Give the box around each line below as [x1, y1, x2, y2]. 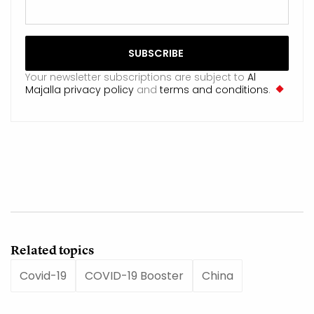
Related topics [11, 241, 94, 258]
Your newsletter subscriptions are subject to [25, 69, 247, 84]
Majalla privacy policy [25, 82, 134, 97]
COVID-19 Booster [85, 267, 184, 284]
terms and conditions [160, 82, 268, 97]
